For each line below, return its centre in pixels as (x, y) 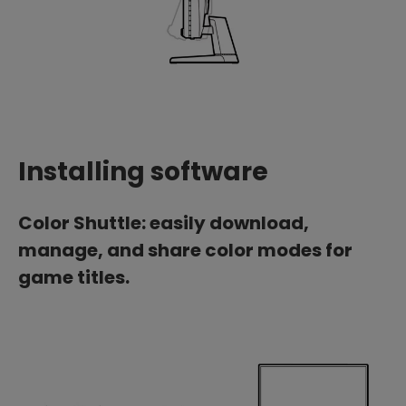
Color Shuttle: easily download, (164, 223)
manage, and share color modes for (185, 251)
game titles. (74, 278)
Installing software (143, 172)
